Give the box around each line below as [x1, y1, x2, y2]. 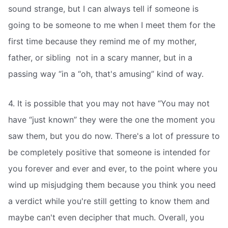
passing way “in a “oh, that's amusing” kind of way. [8, 69, 204, 79]
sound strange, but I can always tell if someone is [8, 4, 198, 14]
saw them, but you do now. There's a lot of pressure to [8, 130, 220, 141]
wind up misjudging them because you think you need [8, 179, 216, 190]
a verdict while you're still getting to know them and [8, 195, 210, 206]
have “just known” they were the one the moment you [8, 114, 215, 125]
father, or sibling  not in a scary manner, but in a [8, 52, 192, 63]
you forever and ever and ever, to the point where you [8, 163, 217, 174]
